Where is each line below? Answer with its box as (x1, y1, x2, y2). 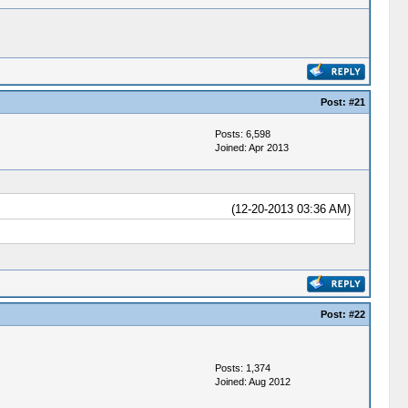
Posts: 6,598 (214, 128, 270, 139)
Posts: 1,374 (214, 362, 270, 373)
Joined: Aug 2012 (214, 376, 291, 387)
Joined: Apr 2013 (214, 142, 289, 153)
